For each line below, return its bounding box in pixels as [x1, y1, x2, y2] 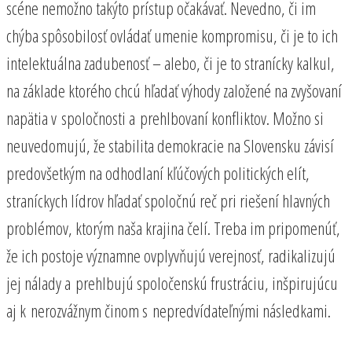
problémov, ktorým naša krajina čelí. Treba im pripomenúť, [6, 215, 340, 240]
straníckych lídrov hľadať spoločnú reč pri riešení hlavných [6, 188, 330, 212]
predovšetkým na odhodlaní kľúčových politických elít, [6, 160, 310, 185]
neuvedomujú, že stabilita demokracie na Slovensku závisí [6, 133, 334, 157]
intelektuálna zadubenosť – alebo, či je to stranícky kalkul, [6, 50, 335, 75]
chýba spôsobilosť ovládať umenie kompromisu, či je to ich [6, 23, 338, 47]
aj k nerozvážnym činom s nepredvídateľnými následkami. [6, 298, 331, 322]
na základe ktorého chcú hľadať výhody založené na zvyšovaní [6, 78, 342, 102]
